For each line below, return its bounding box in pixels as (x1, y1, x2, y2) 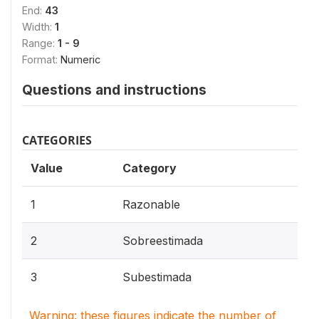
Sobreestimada (122, 234, 203, 248)
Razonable (122, 197, 180, 211)
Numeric (61, 53, 100, 66)
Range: (22, 37, 58, 49)
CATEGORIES (22, 132, 92, 148)
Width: (22, 21, 55, 33)
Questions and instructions (22, 81, 206, 98)
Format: (22, 53, 61, 66)
